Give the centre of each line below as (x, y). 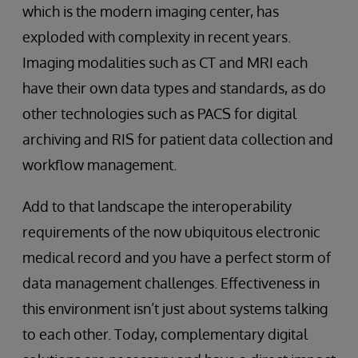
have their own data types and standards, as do (174, 88)
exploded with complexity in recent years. (157, 37)
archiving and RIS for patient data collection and (178, 139)
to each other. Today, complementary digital (165, 334)
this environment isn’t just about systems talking (175, 308)
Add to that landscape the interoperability (157, 206)
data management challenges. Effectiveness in (171, 283)
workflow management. (99, 165)
